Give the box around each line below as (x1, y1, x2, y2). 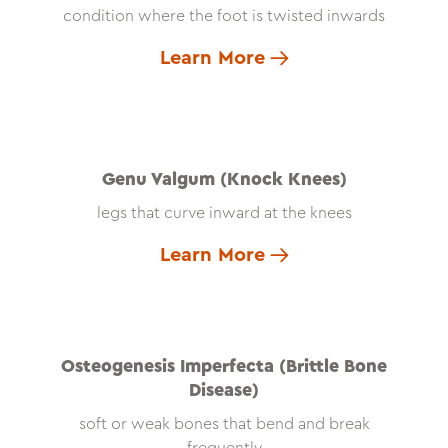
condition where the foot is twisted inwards (63, 8, 385, 25)
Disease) (189, 381, 259, 400)
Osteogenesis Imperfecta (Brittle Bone (61, 357, 387, 376)
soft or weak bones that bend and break (78, 416, 370, 433)
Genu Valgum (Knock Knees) (101, 170, 347, 189)
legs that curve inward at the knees (96, 205, 352, 222)
